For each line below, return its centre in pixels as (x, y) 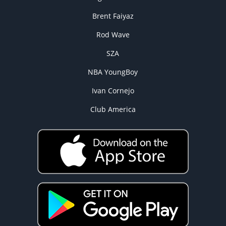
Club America (113, 109)
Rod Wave (113, 34)
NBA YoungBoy (113, 72)
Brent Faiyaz (113, 16)
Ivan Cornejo (113, 90)
